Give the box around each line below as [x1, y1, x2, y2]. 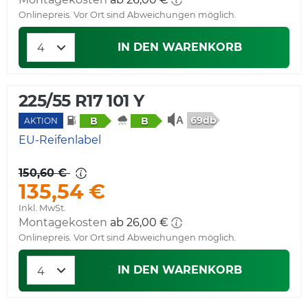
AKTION [24, 115, 58, 126]
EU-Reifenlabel [19, 133, 101, 147]
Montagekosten [19, 216, 107, 230]
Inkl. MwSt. [19, 203, 66, 214]
